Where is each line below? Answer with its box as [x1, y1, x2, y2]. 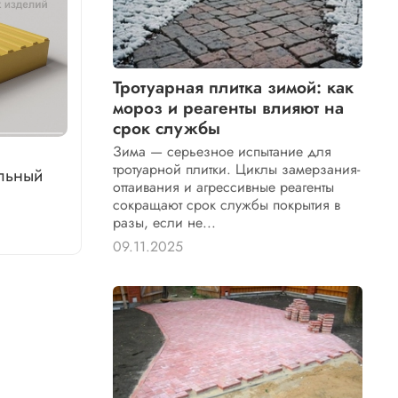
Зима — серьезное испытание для [113, 141, 332, 163]
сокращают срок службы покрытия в [113, 195, 341, 216]
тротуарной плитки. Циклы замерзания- [113, 159, 361, 180]
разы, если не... [113, 212, 217, 234]
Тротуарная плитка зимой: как [113, 75, 354, 100]
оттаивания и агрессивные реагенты [113, 177, 335, 198]
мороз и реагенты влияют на [113, 95, 345, 121]
